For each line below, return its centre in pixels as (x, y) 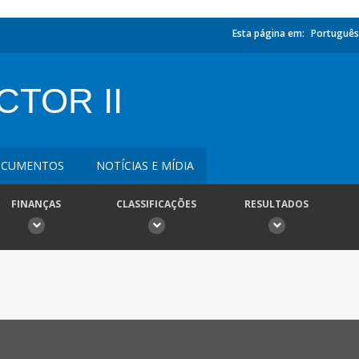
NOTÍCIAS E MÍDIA (145, 165)
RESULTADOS (276, 204)
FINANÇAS (36, 204)
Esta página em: (268, 33)
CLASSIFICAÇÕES (156, 204)
